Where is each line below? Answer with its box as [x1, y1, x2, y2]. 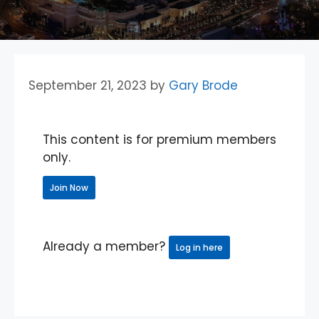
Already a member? [43, 237, 169, 255]
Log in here [176, 241, 223, 253]
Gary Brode [169, 76, 238, 94]
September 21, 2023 [28, 76, 147, 94]
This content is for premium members [43, 130, 276, 148]
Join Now [50, 181, 88, 194]
